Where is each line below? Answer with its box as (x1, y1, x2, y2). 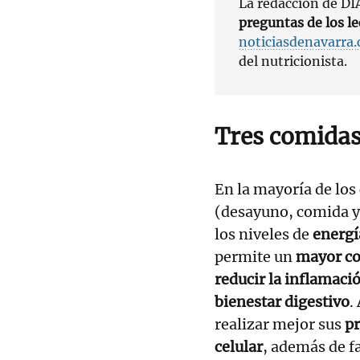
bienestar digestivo (215, 292, 350, 311)
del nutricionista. (239, 52, 347, 69)
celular (215, 337, 263, 356)
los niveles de (215, 224, 313, 243)
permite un (215, 247, 296, 266)
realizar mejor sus (215, 314, 345, 333)
